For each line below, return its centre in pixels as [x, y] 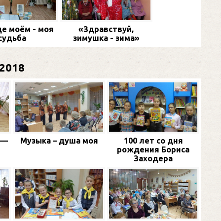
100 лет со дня [153, 141]
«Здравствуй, [106, 29]
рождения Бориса [153, 150]
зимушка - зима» [106, 38]
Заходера [153, 159]
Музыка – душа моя [59, 141]
